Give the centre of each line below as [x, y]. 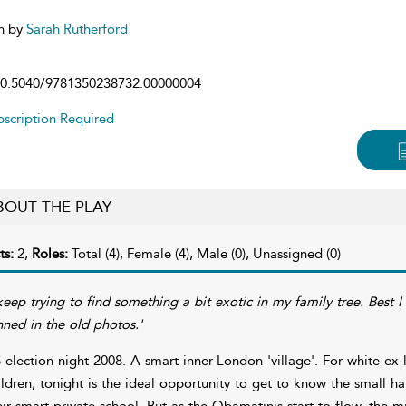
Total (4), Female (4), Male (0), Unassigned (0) [206, 253]
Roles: [51, 253]
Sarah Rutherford [77, 29]
